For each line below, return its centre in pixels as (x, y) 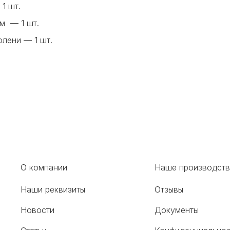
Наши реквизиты (53, 190)
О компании (44, 168)
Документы (177, 210)
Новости (37, 210)
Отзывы (169, 190)
